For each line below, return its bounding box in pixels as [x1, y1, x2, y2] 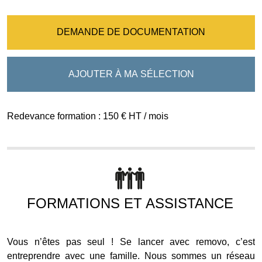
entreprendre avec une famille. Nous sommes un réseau [7, 250, 255, 261]
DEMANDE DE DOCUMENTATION [57, 27, 205, 37]
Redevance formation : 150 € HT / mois [7, 111, 168, 121]
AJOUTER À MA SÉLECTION [68, 68, 194, 79]
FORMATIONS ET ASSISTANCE [26, 195, 233, 211]
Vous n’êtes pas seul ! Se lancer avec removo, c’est [7, 236, 255, 247]
